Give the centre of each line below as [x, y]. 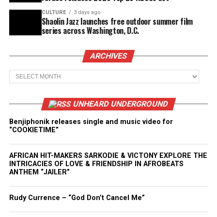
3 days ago [87, 12]
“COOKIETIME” [34, 130]
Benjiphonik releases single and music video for [91, 122]
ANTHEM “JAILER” [39, 172]
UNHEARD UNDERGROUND [121, 104]
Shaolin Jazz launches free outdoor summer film [117, 21]
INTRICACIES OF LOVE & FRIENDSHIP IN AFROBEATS [96, 164]
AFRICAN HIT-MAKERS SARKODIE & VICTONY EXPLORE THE [108, 156]
